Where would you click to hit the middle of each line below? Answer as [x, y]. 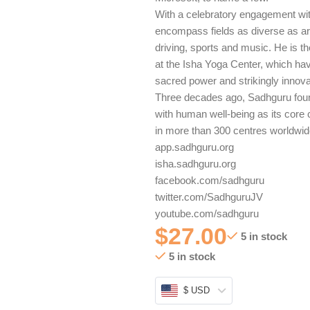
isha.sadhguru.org [195, 164]
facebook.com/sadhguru [210, 180]
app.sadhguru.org [194, 147]
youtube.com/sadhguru [207, 213]
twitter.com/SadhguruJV [209, 197]
